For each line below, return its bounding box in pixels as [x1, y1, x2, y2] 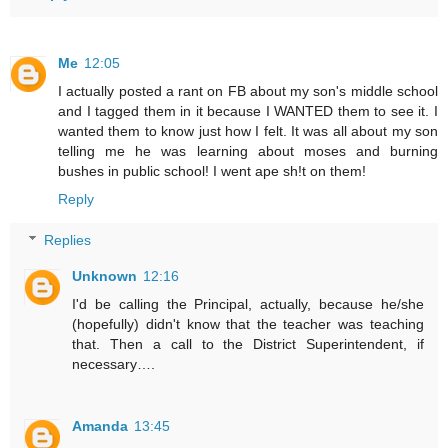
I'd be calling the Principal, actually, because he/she [72, 296, 424, 313]
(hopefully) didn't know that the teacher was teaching [72, 316, 424, 333]
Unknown [72, 268, 138, 285]
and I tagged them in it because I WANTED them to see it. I [58, 102, 438, 119]
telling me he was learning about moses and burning [58, 142, 438, 159]
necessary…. [72, 356, 156, 373]
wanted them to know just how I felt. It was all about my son [58, 122, 438, 139]
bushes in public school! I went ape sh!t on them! [58, 162, 366, 179]
